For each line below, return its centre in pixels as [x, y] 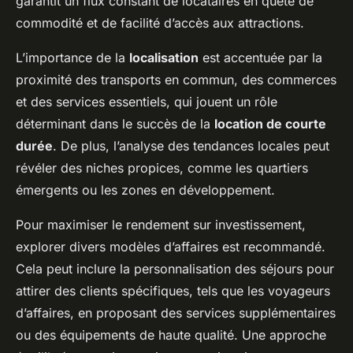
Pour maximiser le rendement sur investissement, [161, 225]
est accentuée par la [260, 58]
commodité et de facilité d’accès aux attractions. [160, 23]
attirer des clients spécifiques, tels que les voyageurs [173, 291]
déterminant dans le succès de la [115, 124]
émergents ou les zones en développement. [145, 190]
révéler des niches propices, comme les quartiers [162, 168]
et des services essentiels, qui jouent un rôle [147, 102]
